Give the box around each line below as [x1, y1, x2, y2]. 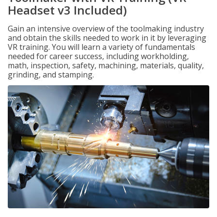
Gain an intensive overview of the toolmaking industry [8, 23, 204, 34]
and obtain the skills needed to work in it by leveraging [8, 32, 206, 43]
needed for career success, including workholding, [8, 51, 189, 62]
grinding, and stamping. [8, 69, 94, 80]
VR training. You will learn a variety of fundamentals [8, 42, 195, 52]
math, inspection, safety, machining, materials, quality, [8, 60, 204, 71]
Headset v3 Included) [8, 2, 127, 18]
